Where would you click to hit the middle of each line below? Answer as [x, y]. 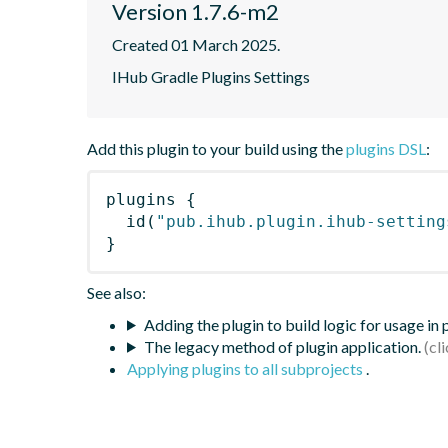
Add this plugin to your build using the [216, 148]
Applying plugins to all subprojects [246, 368]
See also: [116, 292]
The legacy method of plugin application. [282, 346]
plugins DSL [386, 148]
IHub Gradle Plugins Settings [211, 76]
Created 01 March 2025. [196, 44]
